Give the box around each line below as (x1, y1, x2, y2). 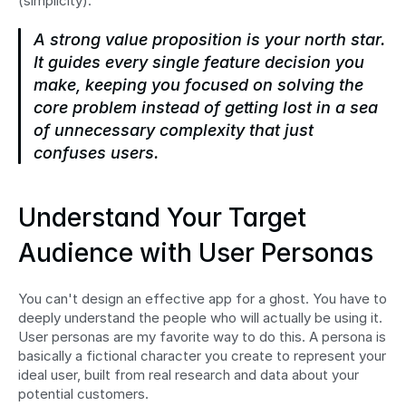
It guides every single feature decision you (34, 53, 364, 72)
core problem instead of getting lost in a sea (34, 98, 378, 118)
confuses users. (34, 143, 159, 163)
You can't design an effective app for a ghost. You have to (18, 290, 387, 308)
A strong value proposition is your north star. (34, 30, 385, 50)
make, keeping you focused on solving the (34, 75, 363, 95)
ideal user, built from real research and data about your (18, 366, 359, 384)
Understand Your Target (18, 202, 306, 234)
